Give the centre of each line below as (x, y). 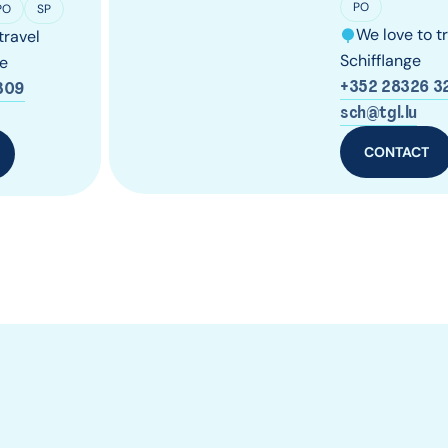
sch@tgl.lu (378, 112)
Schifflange (380, 60)
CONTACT (396, 151)
